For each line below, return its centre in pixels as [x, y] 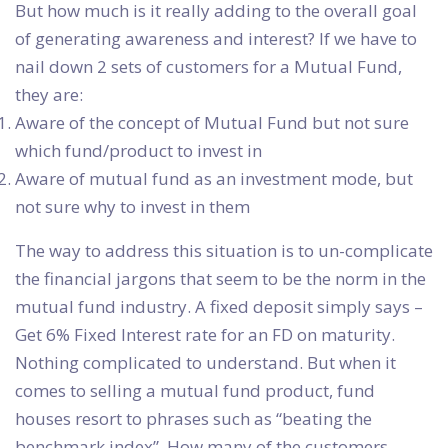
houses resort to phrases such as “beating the [193, 419]
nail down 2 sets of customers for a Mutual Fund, [208, 67]
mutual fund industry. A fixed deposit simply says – [219, 307]
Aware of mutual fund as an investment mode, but [214, 179]
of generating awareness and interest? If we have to [216, 39]
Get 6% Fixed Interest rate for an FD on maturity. [205, 335]
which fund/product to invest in [138, 151]
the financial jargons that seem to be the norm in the [220, 279]
